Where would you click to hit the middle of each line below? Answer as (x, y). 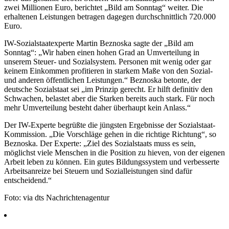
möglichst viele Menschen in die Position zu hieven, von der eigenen (114, 152)
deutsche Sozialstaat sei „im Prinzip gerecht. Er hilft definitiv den (108, 89)
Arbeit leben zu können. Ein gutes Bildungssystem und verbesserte (112, 162)
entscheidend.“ (28, 180)
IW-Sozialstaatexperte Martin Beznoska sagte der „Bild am (99, 43)
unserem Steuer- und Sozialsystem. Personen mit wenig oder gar (108, 61)
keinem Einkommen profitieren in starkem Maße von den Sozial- (108, 71)
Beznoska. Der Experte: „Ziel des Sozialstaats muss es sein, (100, 143)
